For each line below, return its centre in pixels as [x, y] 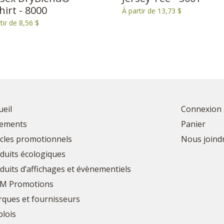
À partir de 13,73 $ [152, 10]
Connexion [201, 109]
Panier [193, 124]
